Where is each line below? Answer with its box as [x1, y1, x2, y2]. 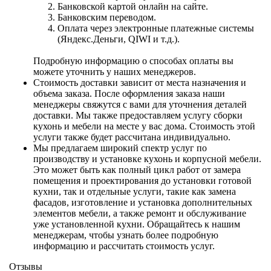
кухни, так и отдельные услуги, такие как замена [33, 186, 236, 197]
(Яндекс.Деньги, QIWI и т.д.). [57, 34, 180, 45]
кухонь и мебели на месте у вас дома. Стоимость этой [33, 121, 255, 132]
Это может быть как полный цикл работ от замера [33, 165, 241, 175]
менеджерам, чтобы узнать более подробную [33, 230, 218, 241]
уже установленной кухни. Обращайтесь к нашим [33, 219, 240, 230]
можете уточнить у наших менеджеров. [33, 67, 196, 77]
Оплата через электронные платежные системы [57, 23, 254, 34]
